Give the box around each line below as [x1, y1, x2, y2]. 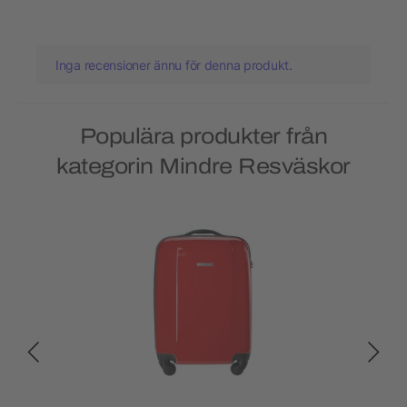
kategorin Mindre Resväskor [56, 154, 351, 179]
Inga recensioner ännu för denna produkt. [55, 57, 293, 74]
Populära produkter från [79, 124, 328, 149]
